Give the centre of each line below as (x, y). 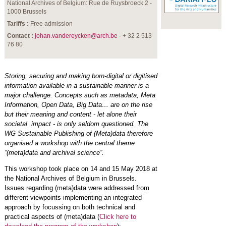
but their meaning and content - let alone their (70, 114)
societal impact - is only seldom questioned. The (76, 124)
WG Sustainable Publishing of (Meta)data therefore (78, 133)
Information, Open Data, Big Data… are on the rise (78, 105)
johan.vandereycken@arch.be (76, 36)
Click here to (118, 216)
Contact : (20, 36)
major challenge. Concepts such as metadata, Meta (80, 95)
